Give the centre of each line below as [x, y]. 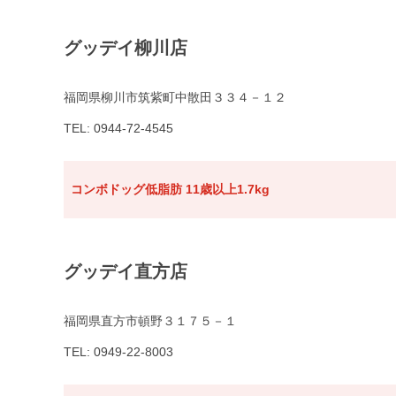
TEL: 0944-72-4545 [118, 129]
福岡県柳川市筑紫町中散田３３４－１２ [175, 98]
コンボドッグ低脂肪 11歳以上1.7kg [170, 190]
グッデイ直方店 [126, 272]
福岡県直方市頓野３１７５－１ [150, 321]
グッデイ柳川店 [126, 48]
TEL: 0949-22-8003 [118, 352]
